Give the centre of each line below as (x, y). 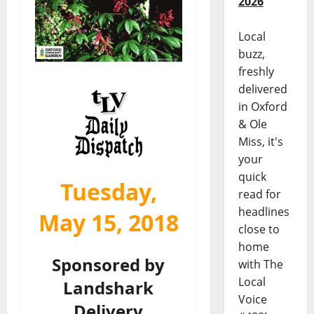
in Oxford (262, 107)
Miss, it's (260, 142)
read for (259, 194)
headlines (264, 212)
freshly (256, 72)
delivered (262, 89)
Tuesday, (108, 191)
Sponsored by (109, 264)
